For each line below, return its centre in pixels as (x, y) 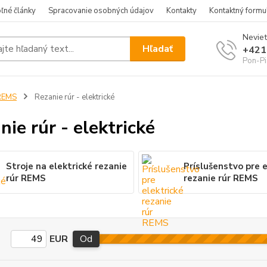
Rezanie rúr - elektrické (73, 97)
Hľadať (158, 49)
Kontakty (181, 11)
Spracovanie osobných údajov (101, 11)
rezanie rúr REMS (221, 178)
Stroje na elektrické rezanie (66, 166)
